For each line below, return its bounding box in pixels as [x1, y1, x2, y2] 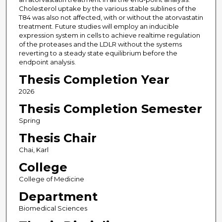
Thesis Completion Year [18, 72, 169, 87]
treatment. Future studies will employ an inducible [18, 22, 179, 31]
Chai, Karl [18, 146, 49, 154]
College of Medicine [18, 175, 84, 183]
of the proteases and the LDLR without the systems [18, 40, 182, 49]
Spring [18, 116, 40, 125]
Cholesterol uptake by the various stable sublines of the [18, 4, 196, 13]
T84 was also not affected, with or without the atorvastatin [18, 13, 203, 22]
